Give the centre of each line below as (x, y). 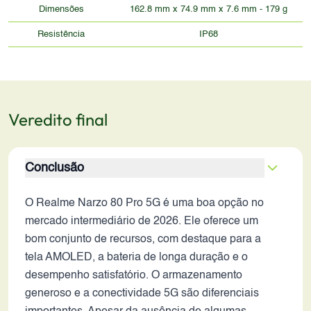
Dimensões (61, 9)
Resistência (61, 34)
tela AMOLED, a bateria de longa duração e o (136, 258)
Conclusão (54, 168)
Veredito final (58, 119)
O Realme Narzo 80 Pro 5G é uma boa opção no (144, 203)
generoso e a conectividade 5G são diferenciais (142, 294)
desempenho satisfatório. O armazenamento (134, 276)
